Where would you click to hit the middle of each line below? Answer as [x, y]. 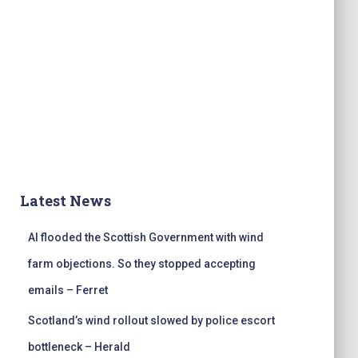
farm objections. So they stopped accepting [142, 264]
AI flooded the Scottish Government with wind [146, 237]
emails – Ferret [68, 290]
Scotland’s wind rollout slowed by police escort [151, 320]
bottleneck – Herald [79, 347]
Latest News [66, 201]
